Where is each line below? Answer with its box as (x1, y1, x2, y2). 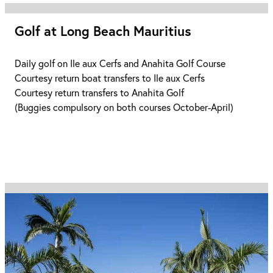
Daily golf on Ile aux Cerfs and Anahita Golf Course (15, 57, 225, 70)
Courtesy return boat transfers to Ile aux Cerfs (15, 71, 205, 85)
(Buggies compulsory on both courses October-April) (15, 101, 233, 114)
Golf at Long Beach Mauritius (15, 22, 191, 40)
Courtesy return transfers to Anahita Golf (15, 86, 184, 99)
